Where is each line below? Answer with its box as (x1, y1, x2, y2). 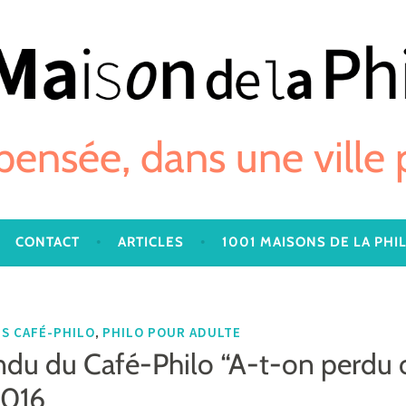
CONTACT (14, 233, 80, 250)
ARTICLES (117, 233, 184, 250)
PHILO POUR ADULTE (102, 323, 241, 341)
